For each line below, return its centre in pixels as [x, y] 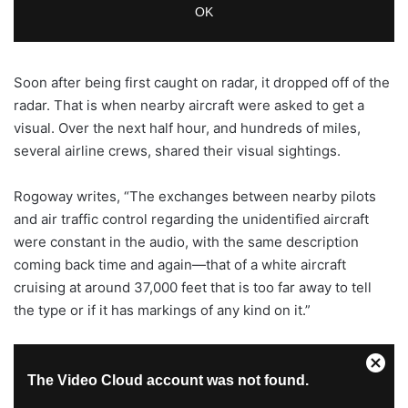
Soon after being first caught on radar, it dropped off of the [202, 82]
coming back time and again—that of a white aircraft [180, 264]
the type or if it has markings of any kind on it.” [162, 310]
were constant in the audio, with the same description [186, 241]
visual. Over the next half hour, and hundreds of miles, [187, 127]
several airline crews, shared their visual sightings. [177, 150]
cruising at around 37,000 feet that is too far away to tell [193, 287]
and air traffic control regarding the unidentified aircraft [191, 219]
